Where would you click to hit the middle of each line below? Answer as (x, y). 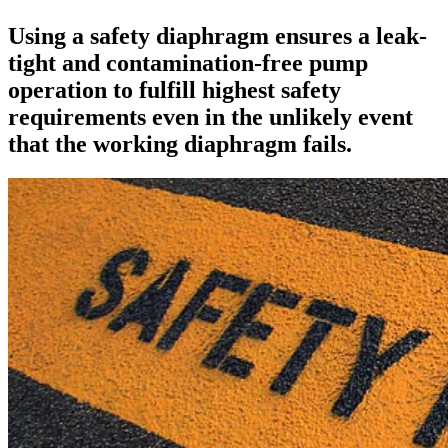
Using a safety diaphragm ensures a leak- (217, 35)
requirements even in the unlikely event (210, 116)
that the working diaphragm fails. (180, 143)
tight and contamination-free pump (188, 62)
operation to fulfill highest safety (174, 89)
